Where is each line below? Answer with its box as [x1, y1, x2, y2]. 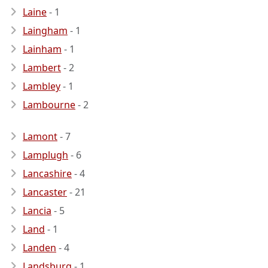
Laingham [23, 24, 68, 37]
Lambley [23, 80, 60, 93]
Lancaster [23, 185, 67, 199]
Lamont [23, 130, 57, 143]
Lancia [23, 204, 51, 217]
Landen [23, 241, 56, 254]
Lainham [23, 42, 62, 56]
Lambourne [23, 98, 75, 111]
